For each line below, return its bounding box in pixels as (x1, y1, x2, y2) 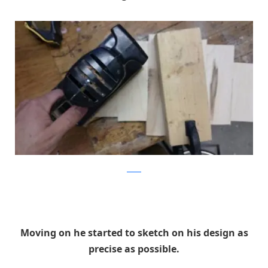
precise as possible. (89, 242, 179, 255)
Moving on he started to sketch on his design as (20, 226, 248, 239)
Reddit (127, 166, 141, 173)
